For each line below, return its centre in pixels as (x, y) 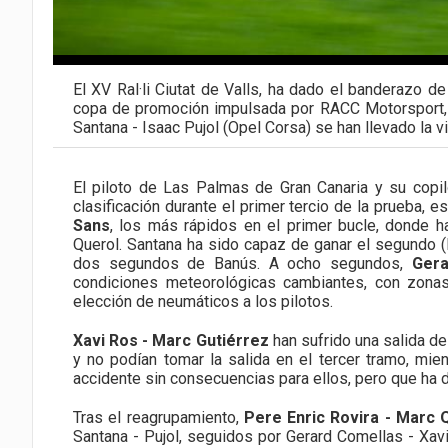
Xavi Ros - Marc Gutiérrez (171, 341)
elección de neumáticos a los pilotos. (203, 302)
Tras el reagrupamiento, (158, 418)
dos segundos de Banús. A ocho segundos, (242, 264)
